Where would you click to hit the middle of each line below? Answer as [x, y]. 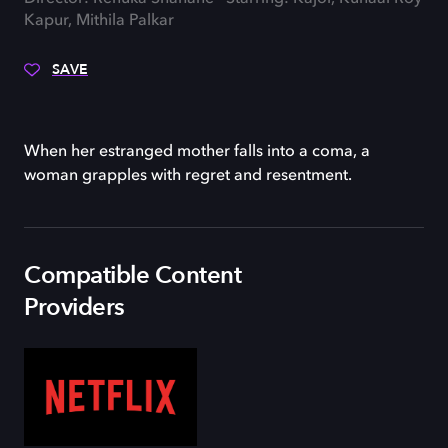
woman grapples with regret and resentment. [188, 176]
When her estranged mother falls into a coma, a [197, 152]
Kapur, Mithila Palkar [99, 21]
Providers [74, 307]
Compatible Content [132, 275]
